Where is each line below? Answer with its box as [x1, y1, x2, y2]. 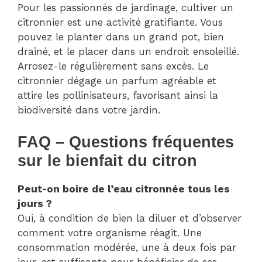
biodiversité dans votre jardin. [18, 104, 160, 116]
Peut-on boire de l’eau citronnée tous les [18, 182, 230, 195]
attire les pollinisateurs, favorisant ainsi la [18, 89, 218, 102]
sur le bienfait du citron [18, 151, 197, 170]
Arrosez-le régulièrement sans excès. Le [18, 60, 209, 73]
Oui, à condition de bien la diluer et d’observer [18, 212, 242, 224]
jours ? [18, 197, 52, 209]
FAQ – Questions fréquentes [18, 133, 234, 151]
